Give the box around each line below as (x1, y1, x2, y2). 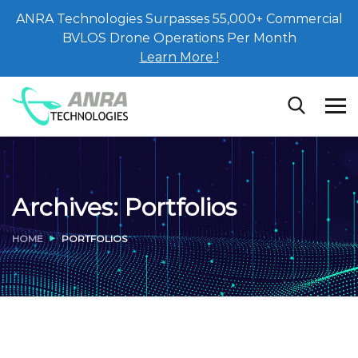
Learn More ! (139, 50, 219, 65)
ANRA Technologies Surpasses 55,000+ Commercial (15, 11, 343, 26)
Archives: (12, 192, 125, 222)
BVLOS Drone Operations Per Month (62, 30, 296, 46)
